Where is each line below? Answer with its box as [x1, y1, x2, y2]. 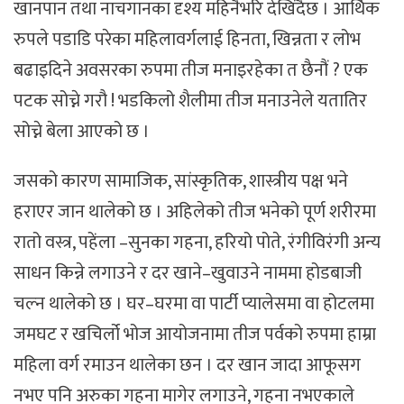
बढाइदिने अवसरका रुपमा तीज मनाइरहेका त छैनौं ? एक [14, 55, 368, 87]
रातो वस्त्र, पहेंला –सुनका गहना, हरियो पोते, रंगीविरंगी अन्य [14, 227, 381, 258]
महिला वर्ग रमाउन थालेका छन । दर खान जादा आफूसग [14, 350, 361, 381]
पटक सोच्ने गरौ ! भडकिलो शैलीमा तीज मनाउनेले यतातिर [14, 86, 367, 117]
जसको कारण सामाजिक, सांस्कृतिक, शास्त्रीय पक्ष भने [14, 166, 348, 197]
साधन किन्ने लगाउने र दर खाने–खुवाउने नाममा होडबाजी [14, 258, 362, 289]
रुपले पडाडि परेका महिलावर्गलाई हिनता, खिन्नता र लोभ [14, 24, 361, 56]
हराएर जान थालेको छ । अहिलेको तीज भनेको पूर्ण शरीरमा [14, 197, 376, 227]
